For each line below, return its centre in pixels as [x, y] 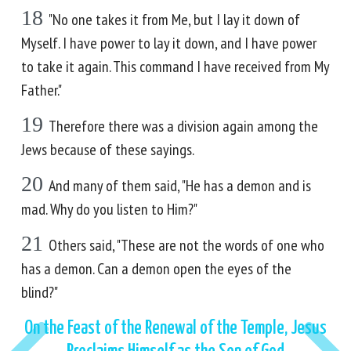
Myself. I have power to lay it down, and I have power [169, 43]
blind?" [40, 292]
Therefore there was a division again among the [183, 126]
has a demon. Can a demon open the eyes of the [156, 269]
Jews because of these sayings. [108, 150]
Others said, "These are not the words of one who [186, 245]
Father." [42, 90]
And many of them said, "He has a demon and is [180, 186]
